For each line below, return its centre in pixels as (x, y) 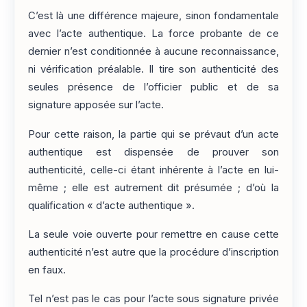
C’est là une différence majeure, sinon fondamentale (153, 16)
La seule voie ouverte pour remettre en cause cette (153, 235)
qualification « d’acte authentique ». (111, 205)
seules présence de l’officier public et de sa (153, 87)
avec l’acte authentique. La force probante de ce (153, 34)
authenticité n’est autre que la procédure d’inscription (153, 253)
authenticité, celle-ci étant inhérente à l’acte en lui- (153, 170)
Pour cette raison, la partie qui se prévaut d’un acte (153, 134)
